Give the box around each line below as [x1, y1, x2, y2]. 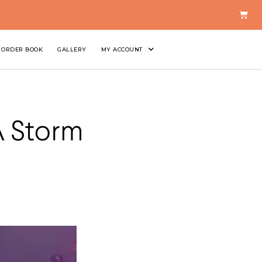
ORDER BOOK [1, 46, 43, 53]
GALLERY [57, 46, 87, 53]
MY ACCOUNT [101, 46, 143, 53]
